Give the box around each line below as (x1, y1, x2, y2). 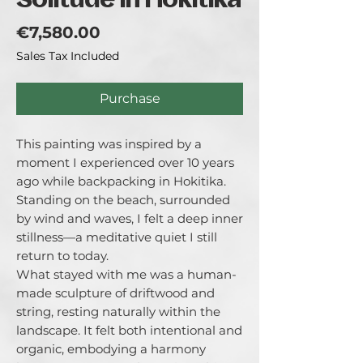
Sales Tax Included (16, 49, 119, 63)
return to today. (16, 248, 109, 263)
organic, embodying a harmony (16, 341, 206, 357)
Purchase (99, 91, 160, 106)
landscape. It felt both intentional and (16, 322, 242, 338)
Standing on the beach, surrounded (16, 192, 230, 207)
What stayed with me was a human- (16, 267, 237, 282)
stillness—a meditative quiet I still (16, 229, 217, 245)
